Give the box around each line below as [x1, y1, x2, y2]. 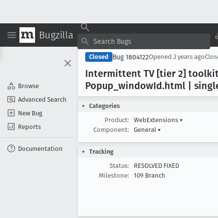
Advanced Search [18, 95, 67, 103]
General [134, 126, 158, 133]
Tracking [89, 148, 113, 155]
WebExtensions [134, 116, 180, 124]
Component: [93, 126, 129, 133]
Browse [18, 82, 39, 90]
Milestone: [99, 172, 129, 179]
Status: [109, 162, 129, 169]
